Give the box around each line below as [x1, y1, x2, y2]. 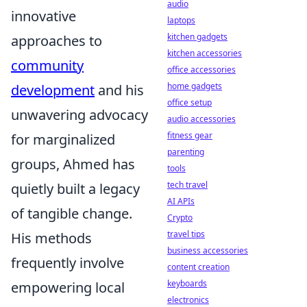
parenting [167, 146, 204, 158]
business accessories [167, 245, 248, 256]
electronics [167, 294, 209, 306]
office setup [167, 97, 212, 108]
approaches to [11, 32, 102, 51]
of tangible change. [11, 204, 132, 223]
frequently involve [11, 254, 124, 273]
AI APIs [167, 195, 195, 207]
